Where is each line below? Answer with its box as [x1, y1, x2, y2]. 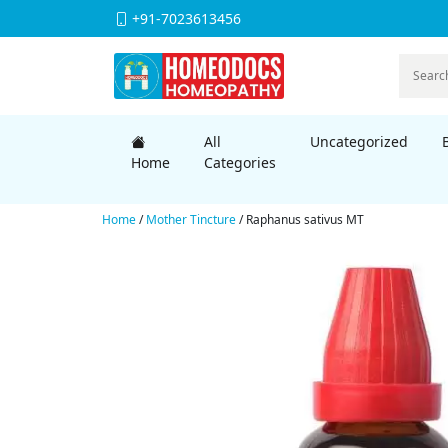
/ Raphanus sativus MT [236, 210, 364, 228]
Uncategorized [310, 131, 408, 151]
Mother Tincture [146, 210, 236, 228]
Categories [204, 152, 276, 172]
